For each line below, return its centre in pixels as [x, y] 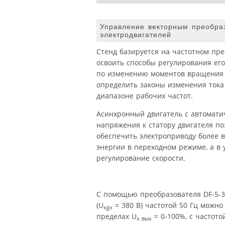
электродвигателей [136, 34]
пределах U [117, 216]
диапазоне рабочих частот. [145, 96]
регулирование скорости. [141, 158]
